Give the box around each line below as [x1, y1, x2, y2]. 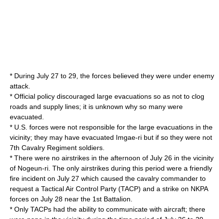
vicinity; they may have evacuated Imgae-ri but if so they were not [10, 133, 212, 141]
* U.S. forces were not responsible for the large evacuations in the [10, 123, 213, 131]
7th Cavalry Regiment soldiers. [10, 144, 105, 152]
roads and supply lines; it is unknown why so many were [10, 103, 183, 110]
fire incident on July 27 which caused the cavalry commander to [10, 175, 206, 182]
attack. [10, 82, 30, 90]
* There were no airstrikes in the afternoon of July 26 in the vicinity [10, 154, 214, 162]
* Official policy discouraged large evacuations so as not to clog [10, 92, 204, 100]
